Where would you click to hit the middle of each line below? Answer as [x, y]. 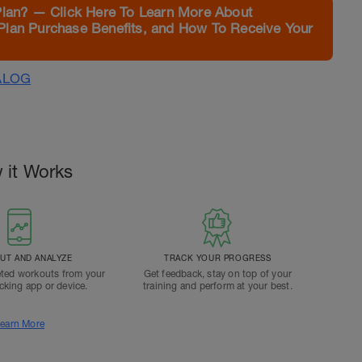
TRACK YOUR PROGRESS [218, 258]
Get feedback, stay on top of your [218, 274]
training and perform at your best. [217, 286]
